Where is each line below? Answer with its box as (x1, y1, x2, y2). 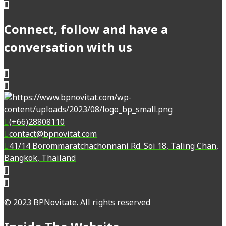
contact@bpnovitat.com (9, 128, 97, 140)
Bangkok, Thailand (4, 152, 76, 164)
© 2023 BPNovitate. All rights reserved (4, 196, 150, 209)
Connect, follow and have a (4, 21, 168, 39)
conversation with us (4, 39, 132, 58)
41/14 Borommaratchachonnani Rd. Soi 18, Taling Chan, (9, 140, 218, 152)
